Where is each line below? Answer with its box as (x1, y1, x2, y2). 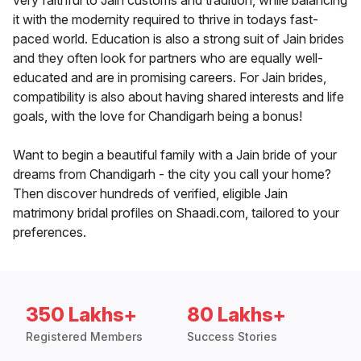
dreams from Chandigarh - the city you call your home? (13, 166, 331, 183)
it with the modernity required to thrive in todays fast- (13, 11, 318, 28)
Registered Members (26, 330, 143, 344)
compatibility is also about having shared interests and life (13, 89, 344, 106)
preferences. (13, 224, 86, 241)
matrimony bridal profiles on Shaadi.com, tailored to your (13, 205, 339, 222)
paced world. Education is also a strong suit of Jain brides (13, 31, 344, 48)
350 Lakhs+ (26, 303, 137, 327)
